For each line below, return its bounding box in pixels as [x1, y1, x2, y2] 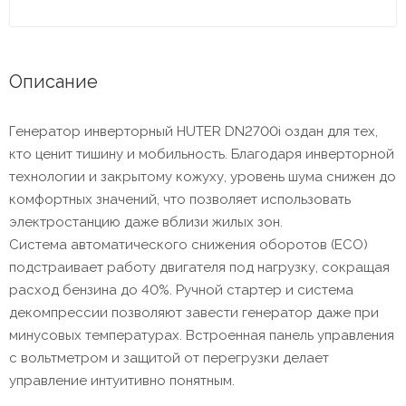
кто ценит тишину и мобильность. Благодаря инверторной [9, 146, 394, 163]
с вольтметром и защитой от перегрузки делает [9, 350, 329, 367]
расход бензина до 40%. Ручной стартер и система [9, 282, 353, 299]
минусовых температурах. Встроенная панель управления [9, 327, 394, 344]
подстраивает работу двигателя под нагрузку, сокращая [9, 259, 390, 276]
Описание [9, 71, 98, 93]
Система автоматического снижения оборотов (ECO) [9, 237, 368, 254]
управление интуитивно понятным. [9, 372, 235, 390]
